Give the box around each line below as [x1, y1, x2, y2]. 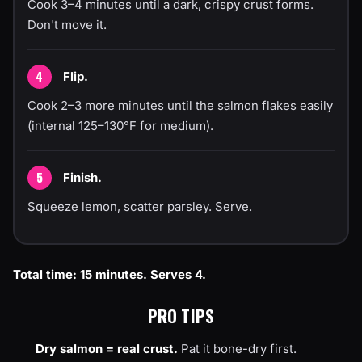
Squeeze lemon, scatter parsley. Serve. [27, 198, 252, 214]
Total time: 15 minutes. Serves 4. [13, 267, 206, 282]
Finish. [62, 170, 102, 185]
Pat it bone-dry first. [178, 341, 297, 356]
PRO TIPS [147, 303, 215, 328]
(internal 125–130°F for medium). [27, 117, 213, 133]
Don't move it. [27, 16, 107, 32]
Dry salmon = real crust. [36, 341, 178, 356]
